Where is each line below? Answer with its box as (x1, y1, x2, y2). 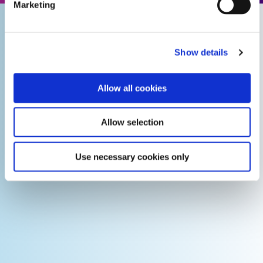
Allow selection (100, 117, 164, 127)
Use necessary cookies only (75, 151, 189, 161)
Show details (174, 47, 228, 58)
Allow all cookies (97, 83, 167, 93)
